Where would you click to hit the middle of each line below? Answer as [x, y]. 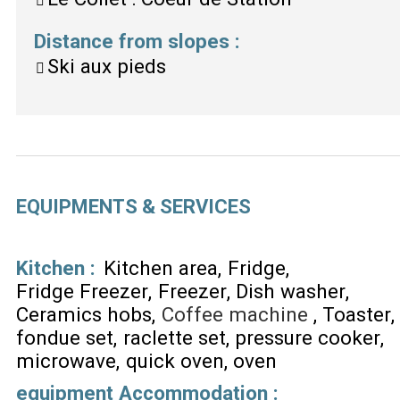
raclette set [174, 337]
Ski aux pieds [107, 66]
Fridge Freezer [82, 291]
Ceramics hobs [84, 314]
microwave [66, 360]
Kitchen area [160, 267]
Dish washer [291, 291]
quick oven [175, 360]
